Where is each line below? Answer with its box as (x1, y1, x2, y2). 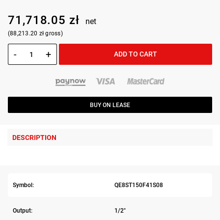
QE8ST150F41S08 (114, 182, 163, 189)
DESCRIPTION (12, 134, 56, 142)
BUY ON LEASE (90, 101, 130, 109)
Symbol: (13, 182, 34, 189)
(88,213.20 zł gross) (8, 30, 63, 37)
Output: (13, 207, 32, 214)
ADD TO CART (114, 50, 157, 58)
